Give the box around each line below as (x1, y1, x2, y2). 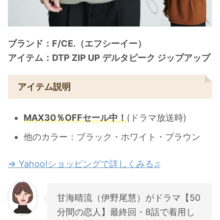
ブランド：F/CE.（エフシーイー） (8, 38, 146, 49)
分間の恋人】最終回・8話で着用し (57, 206, 195, 217)
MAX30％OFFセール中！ (24, 112, 127, 123)
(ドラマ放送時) (127, 112, 187, 123)
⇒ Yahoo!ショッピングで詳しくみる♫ (8, 158, 161, 169)
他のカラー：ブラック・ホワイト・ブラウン (24, 132, 200, 142)
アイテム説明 (18, 81, 71, 92)
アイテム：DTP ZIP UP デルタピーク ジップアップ (8, 52, 210, 63)
